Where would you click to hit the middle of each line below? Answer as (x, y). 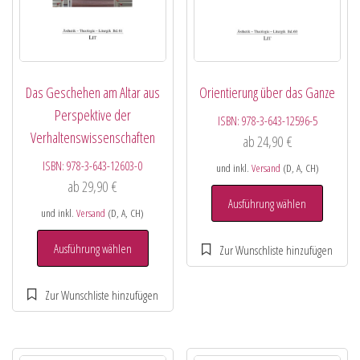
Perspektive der (92, 115)
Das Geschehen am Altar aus (92, 93)
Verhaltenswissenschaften (92, 138)
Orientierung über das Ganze (268, 93)
